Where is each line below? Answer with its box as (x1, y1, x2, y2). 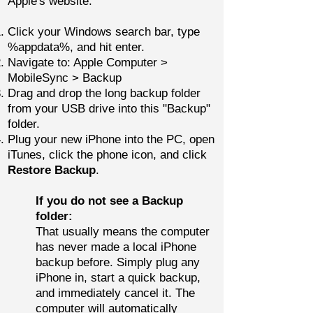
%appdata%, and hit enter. (8, 41, 145, 54)
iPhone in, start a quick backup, (36, 271, 201, 284)
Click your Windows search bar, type (8, 25, 200, 38)
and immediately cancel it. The (36, 286, 195, 300)
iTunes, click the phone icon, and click (8, 148, 207, 161)
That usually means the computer (36, 225, 210, 238)
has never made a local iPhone (36, 240, 196, 254)
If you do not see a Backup (36, 194, 183, 208)
